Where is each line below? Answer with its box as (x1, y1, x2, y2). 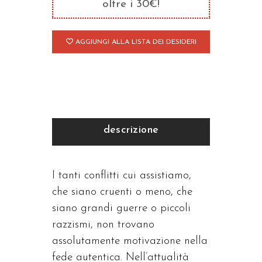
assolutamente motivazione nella (52, 236, 208, 247)
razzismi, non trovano (52, 219, 154, 230)
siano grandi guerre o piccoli (52, 203, 191, 214)
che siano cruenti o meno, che (52, 187, 192, 198)
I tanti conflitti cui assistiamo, (52, 170, 191, 181)
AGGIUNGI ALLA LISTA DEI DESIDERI (75, 39, 196, 46)
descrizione (103, 125, 159, 136)
